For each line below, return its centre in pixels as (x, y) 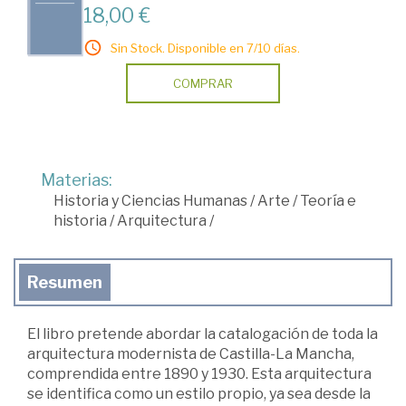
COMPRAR (203, 84)
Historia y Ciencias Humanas (150, 201)
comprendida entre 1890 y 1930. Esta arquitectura (199, 374)
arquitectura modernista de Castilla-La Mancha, (191, 354)
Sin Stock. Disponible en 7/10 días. (205, 48)
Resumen (65, 283)
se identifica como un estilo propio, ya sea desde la (199, 394)
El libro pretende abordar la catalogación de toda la (203, 334)
